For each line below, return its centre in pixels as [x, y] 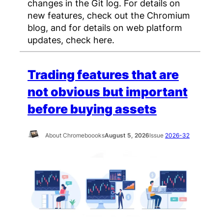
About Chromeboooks [75, 135]
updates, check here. [71, 40]
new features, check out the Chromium [109, 15]
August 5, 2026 [127, 135]
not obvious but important [108, 92]
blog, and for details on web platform [105, 28]
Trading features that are [103, 75]
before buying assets [92, 109]
